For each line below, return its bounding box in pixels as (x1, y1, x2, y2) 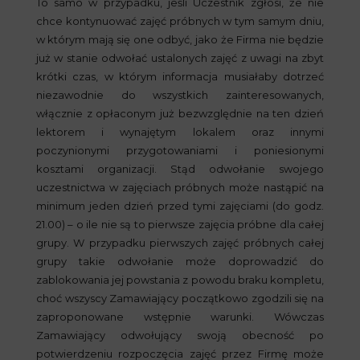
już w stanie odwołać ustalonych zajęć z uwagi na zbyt (35, 51, 325, 64)
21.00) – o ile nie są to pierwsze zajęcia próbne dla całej (35, 218, 325, 231)
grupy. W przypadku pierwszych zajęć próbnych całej (35, 236, 325, 249)
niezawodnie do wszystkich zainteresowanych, (35, 88, 325, 101)
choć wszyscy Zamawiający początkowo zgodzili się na (35, 292, 325, 305)
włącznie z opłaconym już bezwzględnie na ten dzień (35, 107, 325, 120)
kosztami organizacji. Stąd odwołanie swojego (35, 162, 325, 175)
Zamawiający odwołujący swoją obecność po (35, 329, 325, 342)
